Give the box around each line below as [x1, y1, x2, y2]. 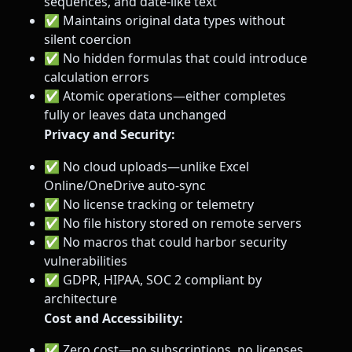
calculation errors [44, 68, 149, 86]
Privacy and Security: [44, 126, 175, 144]
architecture [44, 289, 117, 307]
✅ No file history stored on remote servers [44, 214, 302, 232]
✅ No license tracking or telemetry [44, 195, 254, 213]
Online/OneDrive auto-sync [44, 176, 206, 194]
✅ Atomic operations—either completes [44, 87, 286, 105]
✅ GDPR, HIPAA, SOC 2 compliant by [44, 270, 262, 288]
